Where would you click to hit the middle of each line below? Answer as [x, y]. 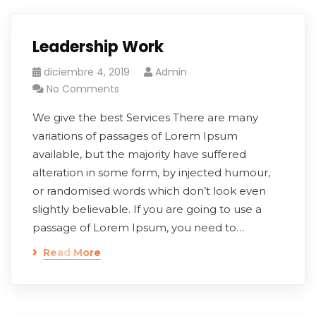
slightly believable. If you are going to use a [147, 209]
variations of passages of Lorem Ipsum [135, 136]
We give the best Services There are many [145, 117]
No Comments [83, 89]
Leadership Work [98, 47]
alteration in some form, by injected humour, [151, 172]
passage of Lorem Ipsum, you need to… [138, 227]
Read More [72, 253]
